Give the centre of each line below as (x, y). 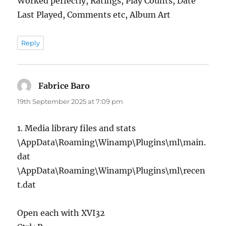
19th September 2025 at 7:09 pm (70, 101)
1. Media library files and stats (77, 128)
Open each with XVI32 (61, 213)
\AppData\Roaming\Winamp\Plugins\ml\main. (112, 142)
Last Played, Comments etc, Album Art (94, 14)
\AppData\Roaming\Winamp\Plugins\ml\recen (111, 170)
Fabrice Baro (64, 86)
